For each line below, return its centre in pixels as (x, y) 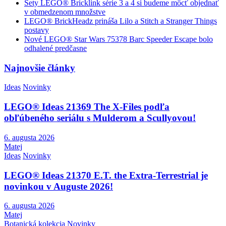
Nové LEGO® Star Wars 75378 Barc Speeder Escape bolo (119, 39)
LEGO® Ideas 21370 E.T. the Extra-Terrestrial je (106, 175)
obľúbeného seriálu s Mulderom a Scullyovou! (100, 118)
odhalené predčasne (55, 48)
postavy (37, 30)
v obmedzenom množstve (65, 12)
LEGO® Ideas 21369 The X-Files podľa (87, 107)
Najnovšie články (40, 68)
